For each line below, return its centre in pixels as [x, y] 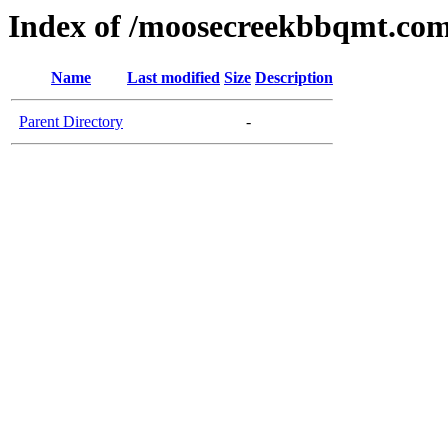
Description [294, 78]
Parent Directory [71, 122]
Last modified [173, 78]
